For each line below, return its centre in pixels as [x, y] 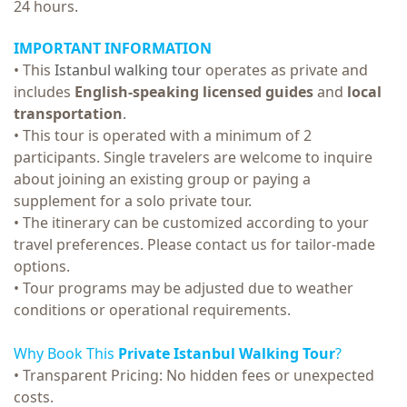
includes [44, 91]
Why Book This [66, 353]
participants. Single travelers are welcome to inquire [193, 157]
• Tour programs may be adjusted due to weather [184, 288]
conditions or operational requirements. [152, 309]
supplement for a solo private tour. [133, 200]
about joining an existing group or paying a [162, 179]
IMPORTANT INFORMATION [113, 48]
